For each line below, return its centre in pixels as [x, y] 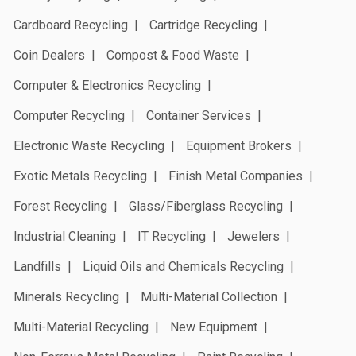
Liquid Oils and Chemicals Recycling [183, 267]
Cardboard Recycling [71, 25]
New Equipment [214, 327]
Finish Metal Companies [236, 176]
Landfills [37, 267]
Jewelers [253, 237]
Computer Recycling [69, 116]
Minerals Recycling [66, 297]
